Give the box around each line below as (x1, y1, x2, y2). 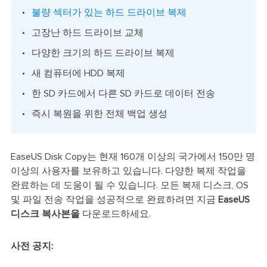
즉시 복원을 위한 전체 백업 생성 (31, 108, 167, 119)
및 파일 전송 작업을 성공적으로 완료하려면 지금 (10, 194, 218, 204)
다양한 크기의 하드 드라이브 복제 (31, 48, 175, 58)
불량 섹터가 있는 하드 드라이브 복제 (31, 7, 187, 17)
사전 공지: (10, 241, 53, 251)
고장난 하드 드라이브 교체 (31, 27, 144, 38)
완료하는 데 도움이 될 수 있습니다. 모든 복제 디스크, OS (10, 180, 249, 190)
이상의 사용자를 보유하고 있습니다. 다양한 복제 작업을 (10, 166, 246, 176)
